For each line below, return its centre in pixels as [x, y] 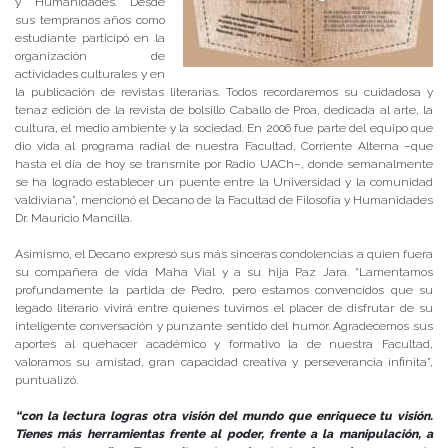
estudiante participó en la [90, 38]
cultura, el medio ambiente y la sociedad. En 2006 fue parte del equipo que [224, 128]
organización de [90, 56]
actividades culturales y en [90, 74]
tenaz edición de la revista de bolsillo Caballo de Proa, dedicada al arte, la [224, 110]
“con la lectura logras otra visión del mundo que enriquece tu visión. [224, 416]
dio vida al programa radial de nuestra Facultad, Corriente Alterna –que [224, 146]
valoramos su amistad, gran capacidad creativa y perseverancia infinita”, [224, 362]
